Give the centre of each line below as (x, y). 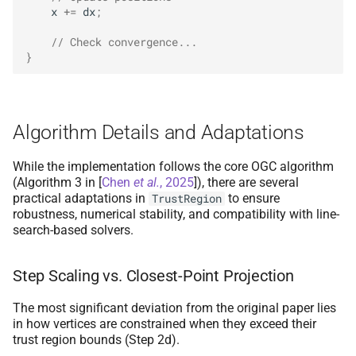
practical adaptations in (81, 198)
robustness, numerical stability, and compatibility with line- (176, 214)
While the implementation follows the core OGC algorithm (173, 166)
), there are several (248, 182)
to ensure (252, 198)
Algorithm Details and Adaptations (159, 132)
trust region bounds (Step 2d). (96, 339)
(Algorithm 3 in (56, 182)
